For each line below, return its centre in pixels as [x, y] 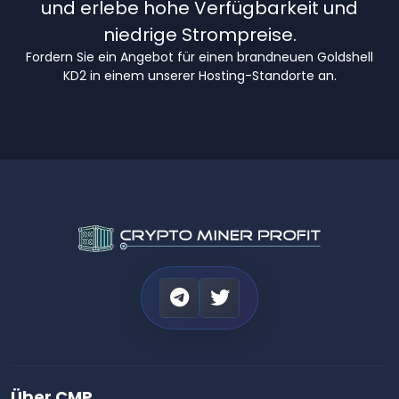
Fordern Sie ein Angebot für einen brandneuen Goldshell [199, 57]
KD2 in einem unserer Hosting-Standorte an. [199, 75]
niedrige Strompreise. [199, 34]
